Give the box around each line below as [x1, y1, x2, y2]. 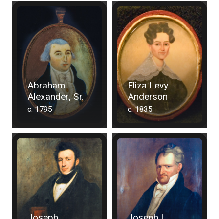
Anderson [127, 90, 168, 104]
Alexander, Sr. [27, 90, 84, 104]
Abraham [27, 79, 65, 93]
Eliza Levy [127, 79, 168, 93]
